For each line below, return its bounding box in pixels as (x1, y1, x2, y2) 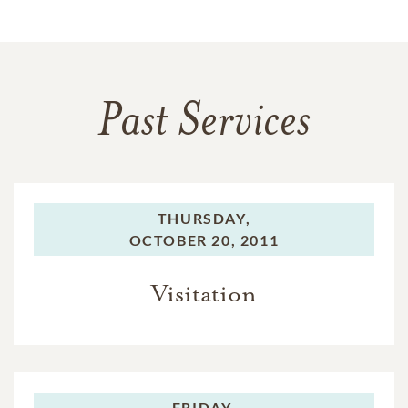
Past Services (97, 99, 311, 148)
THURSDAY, (157, 209, 251, 227)
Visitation (151, 278, 257, 309)
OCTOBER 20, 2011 (128, 230, 280, 249)
